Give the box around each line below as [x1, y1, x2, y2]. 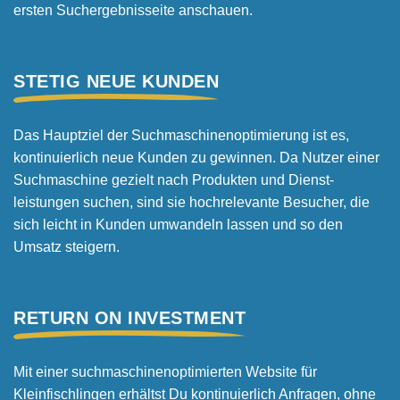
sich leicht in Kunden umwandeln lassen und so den [13, 217, 343, 232]
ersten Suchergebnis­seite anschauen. [13, 3, 253, 18]
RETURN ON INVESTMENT [13, 308, 246, 328]
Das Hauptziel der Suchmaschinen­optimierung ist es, [13, 128, 349, 143]
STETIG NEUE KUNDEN [13, 71, 219, 91]
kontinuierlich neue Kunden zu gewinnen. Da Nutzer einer [13, 150, 379, 165]
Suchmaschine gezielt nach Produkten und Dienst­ [13, 172, 334, 187]
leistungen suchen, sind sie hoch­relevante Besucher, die [13, 195, 370, 210]
